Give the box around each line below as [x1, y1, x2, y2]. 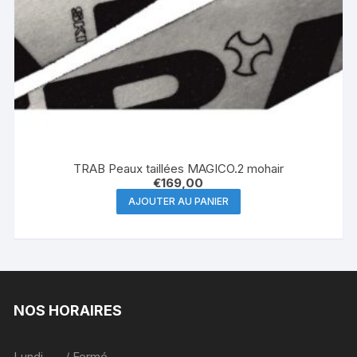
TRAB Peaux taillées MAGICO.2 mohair [73, 161, 284, 177]
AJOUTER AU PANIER [127, 195, 229, 208]
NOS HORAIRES [14, 302, 123, 320]
